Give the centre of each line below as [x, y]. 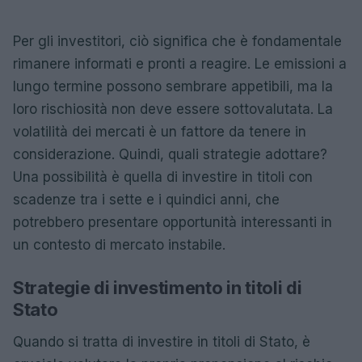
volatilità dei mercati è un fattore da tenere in [160, 132]
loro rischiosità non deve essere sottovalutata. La [173, 109]
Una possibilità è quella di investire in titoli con [163, 177]
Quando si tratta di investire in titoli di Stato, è [162, 342]
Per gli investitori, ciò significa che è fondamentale [177, 41]
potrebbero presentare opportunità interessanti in [173, 222]
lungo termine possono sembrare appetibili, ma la [173, 86]
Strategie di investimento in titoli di [158, 288]
